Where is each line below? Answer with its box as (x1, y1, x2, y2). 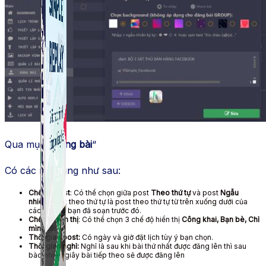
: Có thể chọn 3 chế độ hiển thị (78, 214, 182, 224)
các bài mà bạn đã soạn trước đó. (28, 205, 141, 215)
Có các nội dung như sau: (5, 164, 121, 176)
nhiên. (28, 197, 51, 206)
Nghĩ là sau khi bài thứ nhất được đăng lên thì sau (79, 241, 246, 251)
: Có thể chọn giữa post (70, 188, 151, 197)
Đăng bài (52, 138, 92, 150)
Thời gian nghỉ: (28, 241, 79, 251)
